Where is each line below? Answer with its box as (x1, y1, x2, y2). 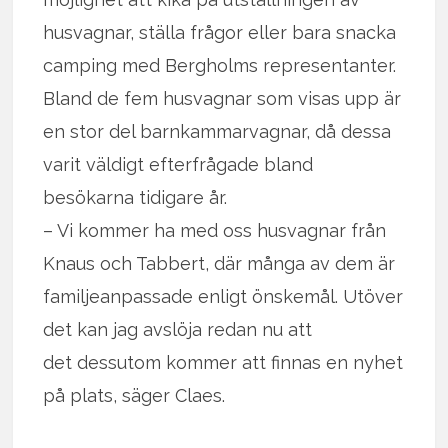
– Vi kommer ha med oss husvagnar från (43, 220, 387, 242)
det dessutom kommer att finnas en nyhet (43, 352, 404, 374)
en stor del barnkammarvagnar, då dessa (43, 121, 392, 143)
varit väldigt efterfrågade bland (43, 154, 314, 176)
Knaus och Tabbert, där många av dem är (43, 253, 396, 275)
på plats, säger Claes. (43, 385, 231, 407)
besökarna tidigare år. (43, 187, 233, 209)
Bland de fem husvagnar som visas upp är (43, 88, 402, 110)
